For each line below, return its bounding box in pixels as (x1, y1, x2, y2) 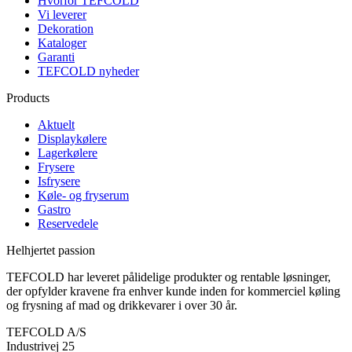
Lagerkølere (38, 145, 97, 159)
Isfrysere (38, 174, 80, 188)
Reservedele (38, 216, 98, 230)
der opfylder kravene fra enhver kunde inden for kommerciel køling (6, 284, 340, 298)
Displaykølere (38, 131, 107, 145)
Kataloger (38, 35, 86, 49)
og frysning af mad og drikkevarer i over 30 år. (6, 298, 237, 312)
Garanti (38, 49, 75, 64)
